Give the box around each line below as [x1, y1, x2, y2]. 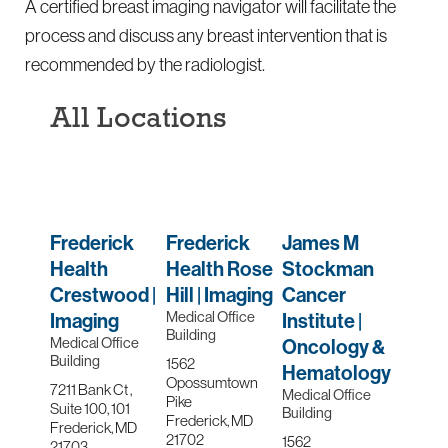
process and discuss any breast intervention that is [25, 23, 388, 47]
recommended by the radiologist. [25, 52, 266, 76]
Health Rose [166, 255, 274, 281]
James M [281, 229, 359, 255]
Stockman [281, 255, 374, 281]
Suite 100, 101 [50, 398, 131, 418]
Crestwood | [50, 281, 157, 307]
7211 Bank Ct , [50, 379, 133, 399]
